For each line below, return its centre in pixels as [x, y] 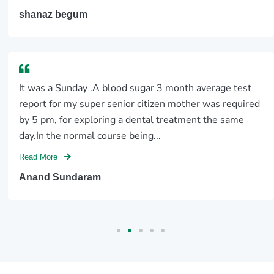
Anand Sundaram [60, 177]
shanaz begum [54, 15]
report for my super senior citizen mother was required [140, 104]
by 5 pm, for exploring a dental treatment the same [132, 120]
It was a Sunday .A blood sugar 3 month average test [135, 88]
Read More [40, 157]
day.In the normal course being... [90, 136]
